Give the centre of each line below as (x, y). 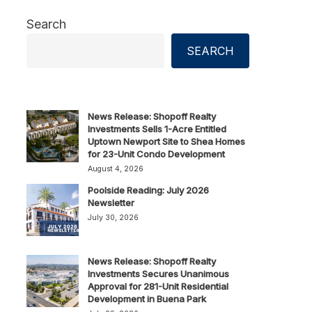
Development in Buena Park (147, 299)
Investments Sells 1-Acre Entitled (157, 129)
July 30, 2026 (113, 218)
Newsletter (111, 203)
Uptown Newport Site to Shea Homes (166, 141)
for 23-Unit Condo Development (156, 154)
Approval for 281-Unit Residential (158, 286)
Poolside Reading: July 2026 (148, 190)
